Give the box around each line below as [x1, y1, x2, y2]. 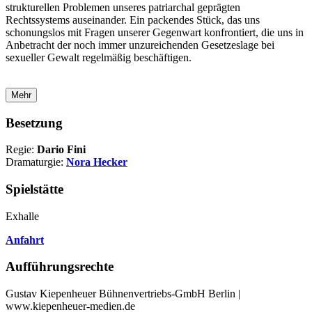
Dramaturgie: [6, 156, 66, 169]
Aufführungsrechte [6, 259, 114, 274]
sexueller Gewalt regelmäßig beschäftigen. [6, 51, 192, 63]
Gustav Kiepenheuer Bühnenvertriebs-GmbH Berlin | [6, 288, 240, 300]
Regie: [6, 143, 37, 156]
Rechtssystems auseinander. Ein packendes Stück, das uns [6, 13, 260, 26]
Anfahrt [6, 233, 44, 246]
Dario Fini [37, 143, 86, 156]
